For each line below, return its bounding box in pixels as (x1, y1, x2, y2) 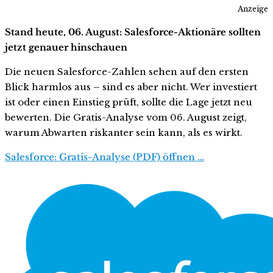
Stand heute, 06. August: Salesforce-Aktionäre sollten (5, 26, 261, 38)
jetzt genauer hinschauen (5, 41, 127, 54)
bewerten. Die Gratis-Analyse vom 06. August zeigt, (5, 112, 247, 124)
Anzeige (238, 4, 268, 14)
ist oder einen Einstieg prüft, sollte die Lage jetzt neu (5, 96, 252, 108)
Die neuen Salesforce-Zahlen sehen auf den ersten (5, 66, 249, 78)
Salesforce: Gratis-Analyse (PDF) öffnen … (5, 151, 204, 163)
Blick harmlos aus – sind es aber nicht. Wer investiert (5, 81, 257, 93)
